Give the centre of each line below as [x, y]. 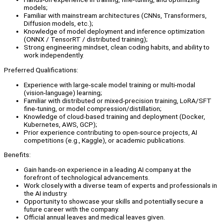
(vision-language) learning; [63, 92]
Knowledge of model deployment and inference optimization [114, 31]
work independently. [54, 55]
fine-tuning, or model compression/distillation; [93, 108]
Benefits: [17, 155]
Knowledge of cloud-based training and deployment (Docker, [114, 116]
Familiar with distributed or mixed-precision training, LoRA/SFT [118, 100]
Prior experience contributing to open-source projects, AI [111, 132]
